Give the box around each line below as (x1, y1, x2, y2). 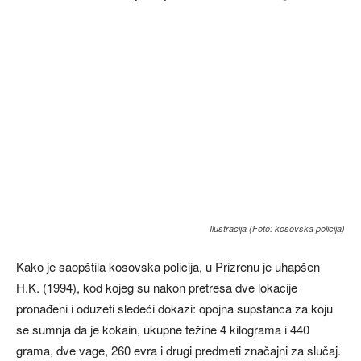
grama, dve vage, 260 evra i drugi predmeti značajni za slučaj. (16, 342, 341, 359)
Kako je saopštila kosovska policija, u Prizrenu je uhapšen (16, 258, 320, 276)
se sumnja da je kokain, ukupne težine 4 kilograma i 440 (16, 321, 309, 338)
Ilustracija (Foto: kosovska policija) (210, 222, 345, 235)
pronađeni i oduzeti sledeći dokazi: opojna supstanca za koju (16, 300, 333, 317)
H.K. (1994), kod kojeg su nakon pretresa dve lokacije (16, 279, 297, 297)
